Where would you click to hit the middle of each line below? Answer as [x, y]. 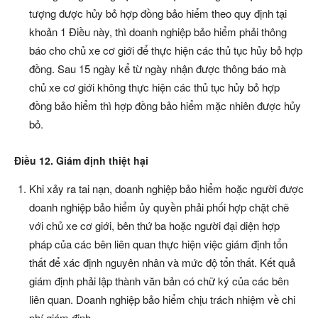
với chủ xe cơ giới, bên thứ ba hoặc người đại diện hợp [154, 226]
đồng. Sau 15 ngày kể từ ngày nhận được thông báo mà [158, 69]
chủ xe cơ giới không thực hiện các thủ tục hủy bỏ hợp [154, 87]
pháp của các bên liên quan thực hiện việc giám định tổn [158, 244]
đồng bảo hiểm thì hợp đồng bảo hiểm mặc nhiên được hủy [165, 106]
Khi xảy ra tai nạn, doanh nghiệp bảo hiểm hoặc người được [166, 189]
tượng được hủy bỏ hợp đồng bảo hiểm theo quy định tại [158, 13]
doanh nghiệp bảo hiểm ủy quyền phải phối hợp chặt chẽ [159, 207]
